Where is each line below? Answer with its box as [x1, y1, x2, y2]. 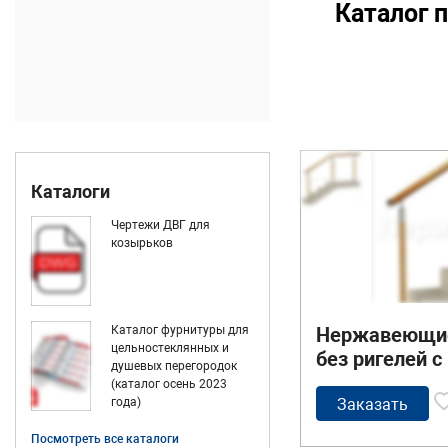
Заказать [337, 394, 408, 414]
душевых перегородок [111, 359, 237, 374]
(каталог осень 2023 [111, 377, 227, 392]
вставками [316, 418, 417, 443]
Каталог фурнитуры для [111, 323, 249, 338]
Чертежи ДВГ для [111, 218, 210, 233]
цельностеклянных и [111, 341, 229, 356]
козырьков [111, 236, 173, 251]
